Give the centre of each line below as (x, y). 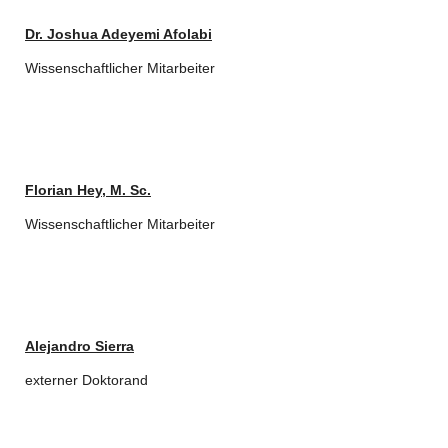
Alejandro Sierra (79, 346)
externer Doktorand (86, 380)
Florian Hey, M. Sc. (88, 190)
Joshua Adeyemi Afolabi (129, 34)
